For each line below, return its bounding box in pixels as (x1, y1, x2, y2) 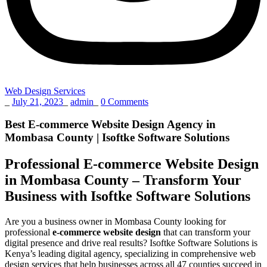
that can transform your (161, 227, 250, 238)
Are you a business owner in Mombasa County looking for (5, 216, 226, 227)
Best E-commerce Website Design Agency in (5, 118, 216, 131)
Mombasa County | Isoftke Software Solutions (5, 131, 229, 144)
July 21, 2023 (12, 96, 63, 107)
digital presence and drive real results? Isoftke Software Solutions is (5, 238, 257, 249)
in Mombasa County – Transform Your (5, 172, 241, 188)
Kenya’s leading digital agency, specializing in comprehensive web (5, 249, 256, 259)
